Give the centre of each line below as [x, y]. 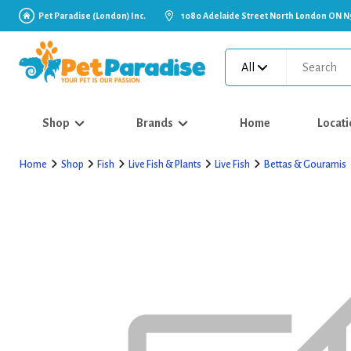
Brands [155, 123]
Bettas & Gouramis [305, 165]
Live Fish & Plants [165, 165]
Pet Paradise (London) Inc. [92, 16]
